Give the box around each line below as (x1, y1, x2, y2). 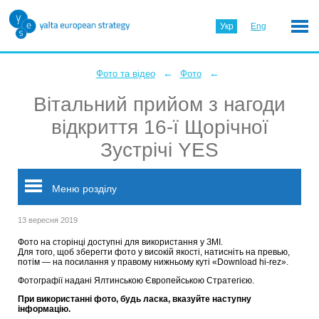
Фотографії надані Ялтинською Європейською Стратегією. (18, 276, 254, 286)
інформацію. (18, 304, 70, 314)
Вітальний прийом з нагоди (33, 93, 286, 115)
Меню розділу (49, 183, 117, 194)
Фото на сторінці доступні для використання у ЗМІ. (18, 237, 225, 247)
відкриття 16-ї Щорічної (51, 116, 268, 138)
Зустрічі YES (100, 139, 219, 161)
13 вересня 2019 (18, 216, 78, 224)
